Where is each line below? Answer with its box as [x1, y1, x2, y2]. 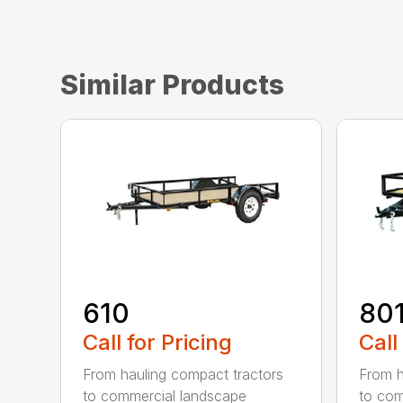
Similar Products [60, 68, 285, 101]
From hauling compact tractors [83, 364, 284, 383]
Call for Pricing [83, 328, 233, 355]
